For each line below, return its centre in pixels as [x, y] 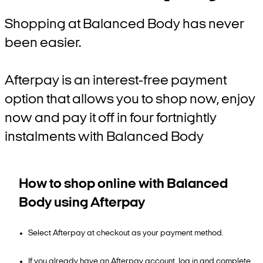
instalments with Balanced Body [104, 137]
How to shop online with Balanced [123, 184]
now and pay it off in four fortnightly [111, 119]
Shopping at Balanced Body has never [124, 25]
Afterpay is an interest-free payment [116, 81]
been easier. [43, 43]
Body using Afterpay [82, 203]
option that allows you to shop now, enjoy [130, 100]
